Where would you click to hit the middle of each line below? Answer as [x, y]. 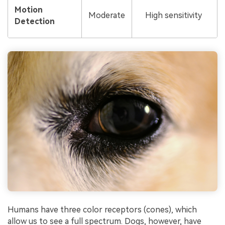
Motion [28, 10]
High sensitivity [173, 16]
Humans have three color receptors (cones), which [102, 210]
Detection [34, 22]
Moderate [106, 16]
